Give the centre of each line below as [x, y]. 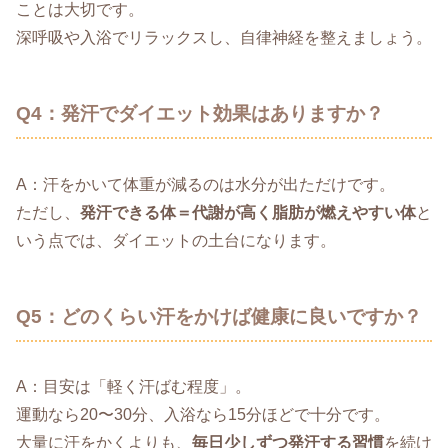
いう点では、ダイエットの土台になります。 [176, 240]
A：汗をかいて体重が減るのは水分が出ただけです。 [205, 184]
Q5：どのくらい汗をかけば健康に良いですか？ [219, 316]
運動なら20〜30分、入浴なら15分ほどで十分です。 [203, 415]
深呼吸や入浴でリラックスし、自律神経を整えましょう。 [224, 37]
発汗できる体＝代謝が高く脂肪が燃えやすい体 [248, 212]
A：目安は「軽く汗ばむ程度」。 [133, 387]
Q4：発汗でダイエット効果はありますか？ [200, 113]
